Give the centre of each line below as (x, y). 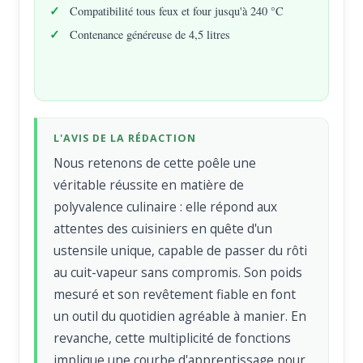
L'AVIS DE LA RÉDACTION (125, 139)
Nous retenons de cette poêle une (155, 163)
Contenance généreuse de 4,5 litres (150, 35)
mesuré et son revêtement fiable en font (175, 295)
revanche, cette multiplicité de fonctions (173, 338)
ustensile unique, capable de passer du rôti (181, 251)
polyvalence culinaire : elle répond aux (166, 207)
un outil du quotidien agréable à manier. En (180, 316)
